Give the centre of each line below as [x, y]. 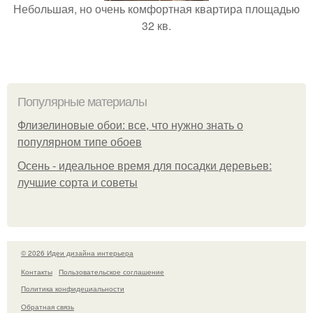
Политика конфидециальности [73, 288]
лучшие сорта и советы [78, 183]
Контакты [37, 271]
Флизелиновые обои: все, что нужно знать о [130, 125]
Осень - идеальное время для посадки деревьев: [145, 166]
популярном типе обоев [80, 142]
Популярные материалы [82, 102]
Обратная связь [48, 307]
